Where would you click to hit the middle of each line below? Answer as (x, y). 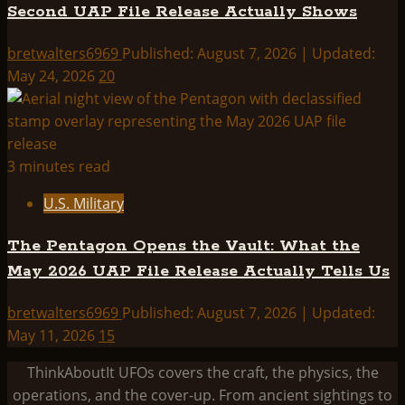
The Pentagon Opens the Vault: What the (184, 246)
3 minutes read (59, 167)
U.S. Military (84, 204)
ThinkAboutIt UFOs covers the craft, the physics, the (202, 373)
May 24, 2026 (53, 76)
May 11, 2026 (53, 336)
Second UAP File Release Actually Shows (182, 12)
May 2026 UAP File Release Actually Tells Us (198, 272)
